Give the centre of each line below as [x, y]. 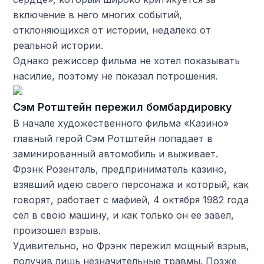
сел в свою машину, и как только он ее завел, [124, 215]
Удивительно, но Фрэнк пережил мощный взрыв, [131, 245]
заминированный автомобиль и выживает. [116, 154]
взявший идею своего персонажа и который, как [131, 184]
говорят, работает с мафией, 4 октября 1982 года [131, 199]
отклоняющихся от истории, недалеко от [112, 30]
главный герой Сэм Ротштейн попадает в [113, 138]
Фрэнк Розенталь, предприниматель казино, [120, 169]
